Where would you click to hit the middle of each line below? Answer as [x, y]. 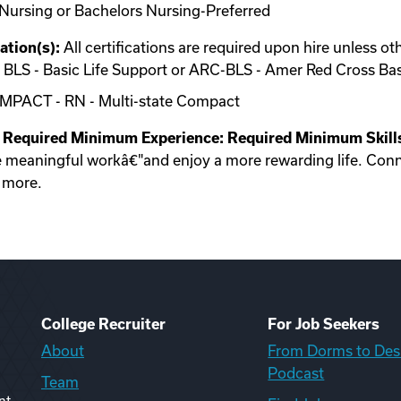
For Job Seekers [324, 324]
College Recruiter [103, 324]
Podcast [296, 373]
